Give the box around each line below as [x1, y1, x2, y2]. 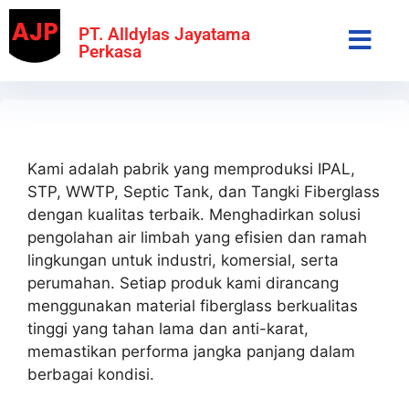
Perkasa [79, 40, 142, 62]
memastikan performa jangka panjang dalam [27, 341, 355, 361]
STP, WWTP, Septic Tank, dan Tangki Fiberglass [27, 182, 380, 201]
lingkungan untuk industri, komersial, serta [27, 250, 339, 269]
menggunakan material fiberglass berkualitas [27, 296, 358, 315]
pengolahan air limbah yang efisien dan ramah [27, 227, 367, 246]
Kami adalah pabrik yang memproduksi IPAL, [27, 159, 355, 178]
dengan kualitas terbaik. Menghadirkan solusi [27, 204, 361, 224]
